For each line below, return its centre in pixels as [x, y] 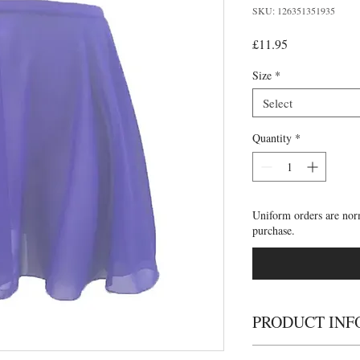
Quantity [272, 138]
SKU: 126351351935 [294, 10]
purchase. [274, 230]
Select [278, 103]
